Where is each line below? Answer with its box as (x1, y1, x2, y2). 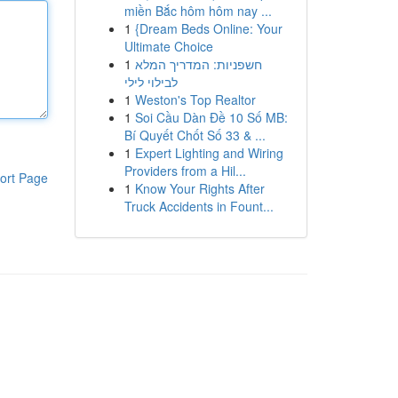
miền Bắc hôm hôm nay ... (123, 2, 272, 20)
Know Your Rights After (134, 179, 265, 197)
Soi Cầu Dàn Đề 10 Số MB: (134, 108, 288, 126)
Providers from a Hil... (123, 162, 246, 179)
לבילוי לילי (123, 73, 178, 91)
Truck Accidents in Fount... (123, 197, 274, 215)
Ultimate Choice (123, 37, 213, 55)
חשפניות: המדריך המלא (134, 55, 262, 73)
